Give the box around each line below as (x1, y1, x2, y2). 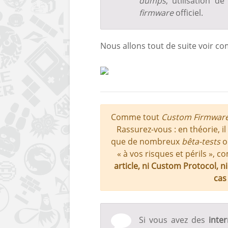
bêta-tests (182, 135, 220, 147)
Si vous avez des (139, 214, 209, 225)
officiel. (174, 7, 203, 18)
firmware (139, 7, 174, 18)
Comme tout (111, 111, 161, 123)
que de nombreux (111, 135, 182, 147)
